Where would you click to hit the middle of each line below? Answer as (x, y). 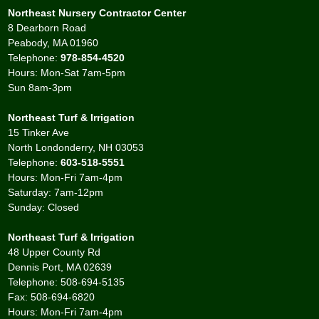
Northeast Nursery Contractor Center (97, 12)
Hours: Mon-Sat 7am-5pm (67, 72)
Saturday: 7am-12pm (56, 192)
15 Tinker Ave (39, 132)
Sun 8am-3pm (40, 87)
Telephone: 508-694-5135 (67, 282)
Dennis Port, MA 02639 (60, 267)
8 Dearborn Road (47, 27)
